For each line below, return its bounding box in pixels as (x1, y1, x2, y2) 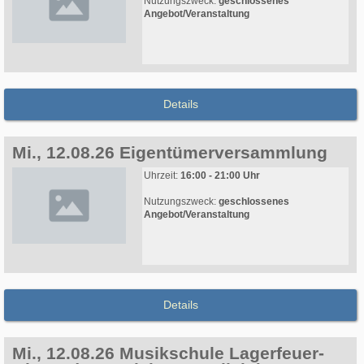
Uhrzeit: (144, 170, 180, 182)
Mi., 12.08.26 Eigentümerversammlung (12, 143, 327, 162)
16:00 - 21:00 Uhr (180, 170, 260, 182)
